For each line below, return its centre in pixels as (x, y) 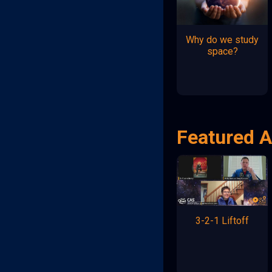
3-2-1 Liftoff (223, 220)
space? (222, 51)
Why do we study (223, 39)
